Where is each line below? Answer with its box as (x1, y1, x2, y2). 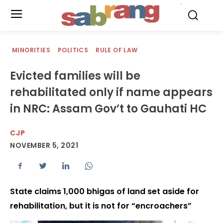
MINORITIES (12, 46, 50, 54)
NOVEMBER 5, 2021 (10, 140, 78, 151)
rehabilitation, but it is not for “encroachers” (10, 200, 192, 212)
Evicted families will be (10, 68, 140, 84)
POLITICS (58, 46, 89, 54)
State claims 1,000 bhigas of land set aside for (10, 186, 199, 198)
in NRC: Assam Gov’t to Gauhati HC (10, 101, 207, 116)
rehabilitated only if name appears (10, 85, 213, 100)
